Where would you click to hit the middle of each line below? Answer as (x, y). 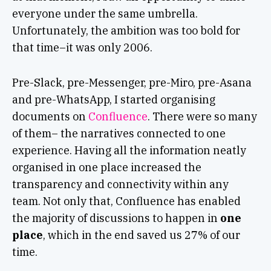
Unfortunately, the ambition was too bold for (126, 31)
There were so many (203, 117)
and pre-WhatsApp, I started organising (113, 100)
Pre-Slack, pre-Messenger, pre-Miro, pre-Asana (132, 83)
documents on (50, 117)
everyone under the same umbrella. (105, 14)
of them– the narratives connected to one (119, 134)
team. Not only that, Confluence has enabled (126, 201)
